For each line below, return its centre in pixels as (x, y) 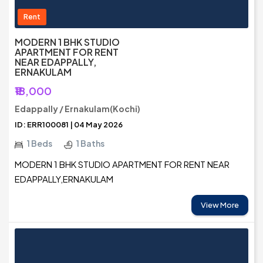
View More (220, 205)
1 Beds (40, 144)
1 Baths (90, 144)
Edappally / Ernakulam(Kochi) (77, 109)
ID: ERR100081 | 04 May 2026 (69, 125)
